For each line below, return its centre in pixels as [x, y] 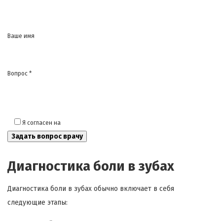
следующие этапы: [37, 203]
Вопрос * [19, 74]
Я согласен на [42, 123]
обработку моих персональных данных [116, 123]
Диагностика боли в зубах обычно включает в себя [91, 189]
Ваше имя [21, 36]
